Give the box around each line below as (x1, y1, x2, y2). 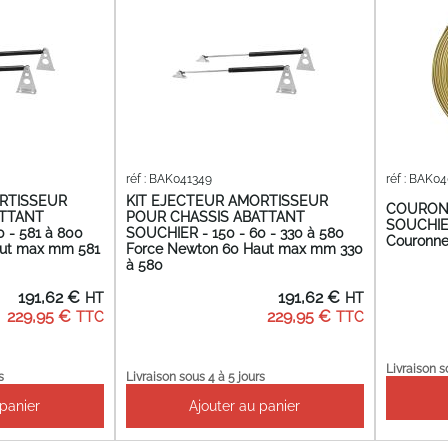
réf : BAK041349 (125, 172, 212, 187)
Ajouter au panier (189, 397, 301, 414)
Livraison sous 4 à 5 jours (125, 369, 265, 384)
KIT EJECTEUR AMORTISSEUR (125, 193, 328, 210)
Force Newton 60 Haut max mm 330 (125, 241, 363, 258)
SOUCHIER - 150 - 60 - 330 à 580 (125, 225, 344, 242)
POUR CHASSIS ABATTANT (125, 209, 305, 226)
